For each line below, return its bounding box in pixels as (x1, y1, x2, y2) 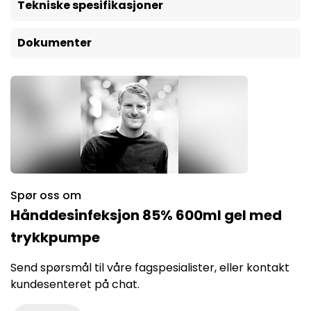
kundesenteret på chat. (10, 276, 140, 292)
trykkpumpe (10, 228, 100, 247)
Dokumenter (17, 35, 92, 51)
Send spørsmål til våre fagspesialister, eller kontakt (10, 260, 289, 276)
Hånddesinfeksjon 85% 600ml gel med (10, 205, 282, 225)
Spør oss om (10, 187, 81, 203)
